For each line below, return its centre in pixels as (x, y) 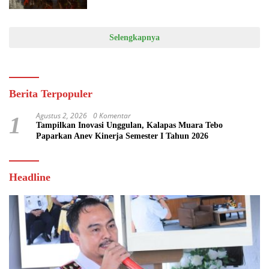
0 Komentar (112, 116)
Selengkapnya (134, 38)
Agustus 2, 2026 (62, 116)
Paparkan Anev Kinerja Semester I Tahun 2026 (122, 136)
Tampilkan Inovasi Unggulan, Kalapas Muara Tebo (129, 125)
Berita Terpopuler (51, 94)
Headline (30, 177)
